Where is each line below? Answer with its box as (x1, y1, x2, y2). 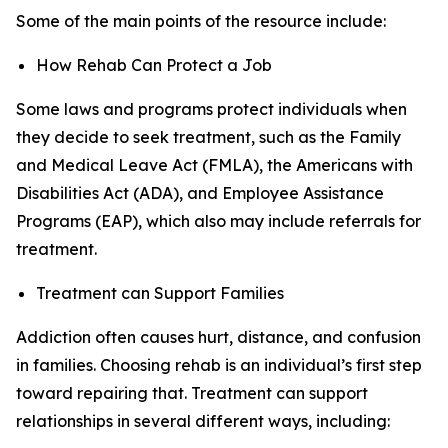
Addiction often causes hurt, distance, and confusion (16, 327, 421, 347)
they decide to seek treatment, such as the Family (16, 127, 401, 147)
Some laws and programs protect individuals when (16, 99, 407, 119)
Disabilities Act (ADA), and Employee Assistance (16, 183, 384, 203)
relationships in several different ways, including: (16, 411, 390, 431)
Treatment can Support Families (36, 283, 284, 303)
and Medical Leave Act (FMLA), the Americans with (16, 155, 413, 175)
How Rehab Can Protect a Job (36, 55, 272, 75)
